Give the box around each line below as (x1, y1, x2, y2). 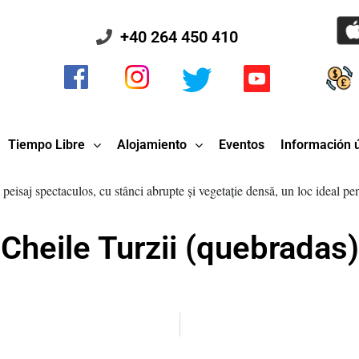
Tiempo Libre (8, 137, 86, 153)
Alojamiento (117, 137, 188, 153)
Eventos (219, 137, 265, 153)
